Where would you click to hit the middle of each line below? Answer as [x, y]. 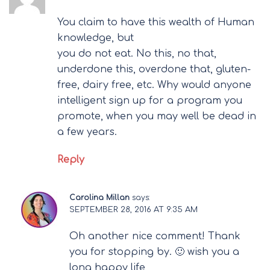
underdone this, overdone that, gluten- [154, 69]
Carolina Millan [99, 197]
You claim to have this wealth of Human [156, 22]
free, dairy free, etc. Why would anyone [154, 85]
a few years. [87, 132]
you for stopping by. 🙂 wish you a [154, 252]
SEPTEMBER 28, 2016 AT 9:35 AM [133, 209]
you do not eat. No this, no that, [137, 53]
